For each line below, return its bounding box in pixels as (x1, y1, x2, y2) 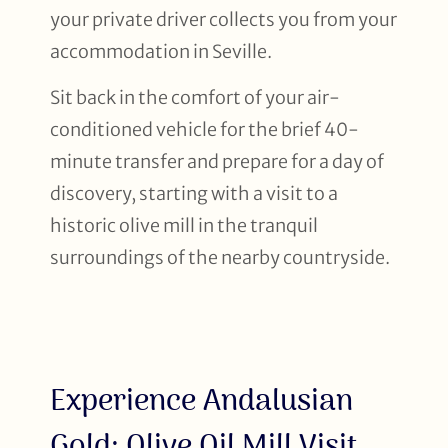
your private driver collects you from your (50, 7, 397, 31)
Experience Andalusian (50, 378, 353, 423)
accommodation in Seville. (50, 39, 272, 63)
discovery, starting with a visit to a (50, 182, 338, 206)
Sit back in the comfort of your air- (50, 86, 340, 110)
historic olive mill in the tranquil (50, 214, 318, 238)
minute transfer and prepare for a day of (50, 150, 384, 174)
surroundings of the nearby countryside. (50, 246, 390, 270)
